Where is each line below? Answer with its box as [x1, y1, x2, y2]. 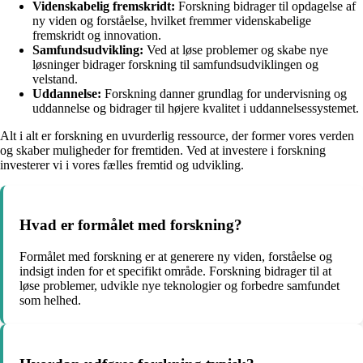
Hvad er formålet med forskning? [19, 216, 242, 234]
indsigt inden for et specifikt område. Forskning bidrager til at [19, 264, 331, 279]
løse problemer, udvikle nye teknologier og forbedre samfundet [19, 279, 340, 293]
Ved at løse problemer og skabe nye [143, 42, 328, 57]
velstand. [32, 71, 78, 86]
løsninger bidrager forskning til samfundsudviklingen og [32, 57, 318, 71]
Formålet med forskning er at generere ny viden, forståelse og [19, 250, 332, 264]
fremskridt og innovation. [32, 28, 161, 42]
